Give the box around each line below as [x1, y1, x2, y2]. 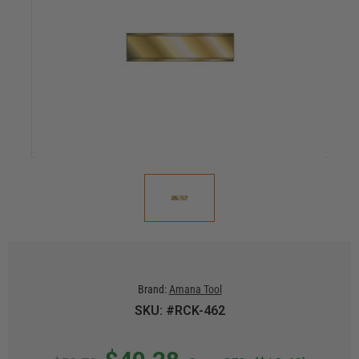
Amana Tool [168, 283, 222, 296]
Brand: [137, 283, 167, 296]
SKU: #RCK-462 [134, 303, 225, 318]
